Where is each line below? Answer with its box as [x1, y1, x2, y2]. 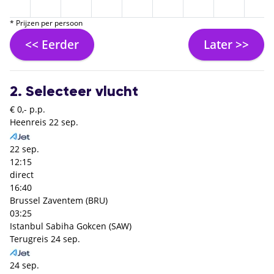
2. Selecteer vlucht [10, 84, 138, 100]
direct [10, 168, 34, 180]
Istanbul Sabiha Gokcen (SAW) [10, 220, 131, 232]
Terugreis [10, 232, 48, 245]
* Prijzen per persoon [10, 17, 83, 28]
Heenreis [10, 116, 46, 128]
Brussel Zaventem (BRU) [10, 194, 108, 206]
